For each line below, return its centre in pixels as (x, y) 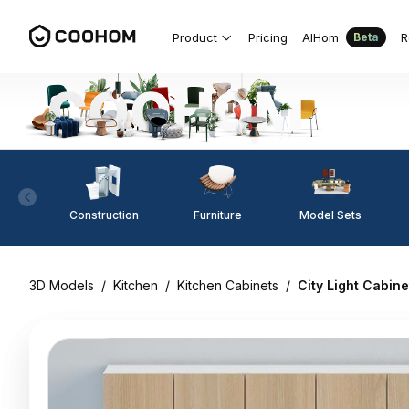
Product (195, 37)
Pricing (268, 37)
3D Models (62, 285)
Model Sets (330, 215)
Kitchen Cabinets (228, 285)
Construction (104, 215)
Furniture (217, 215)
